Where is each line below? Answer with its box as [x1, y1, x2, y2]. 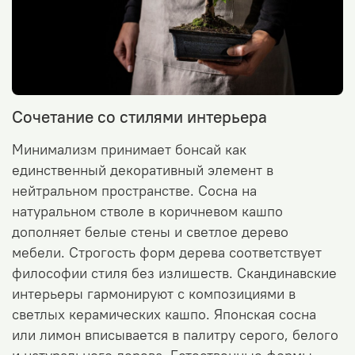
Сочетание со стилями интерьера [12, 105, 267, 128]
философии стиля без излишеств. [12, 264, 237, 282]
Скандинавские [237, 264, 337, 282]
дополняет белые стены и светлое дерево [12, 223, 288, 241]
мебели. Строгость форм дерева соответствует [12, 243, 322, 261]
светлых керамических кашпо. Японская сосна [12, 305, 316, 323]
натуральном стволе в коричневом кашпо [12, 202, 283, 220]
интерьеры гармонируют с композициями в [12, 284, 296, 303]
